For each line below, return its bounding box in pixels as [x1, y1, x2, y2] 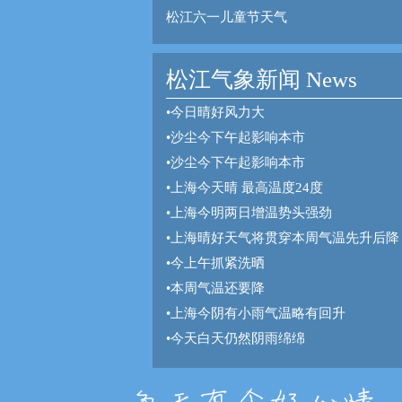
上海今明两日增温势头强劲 [170, 205, 332, 220]
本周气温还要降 [170, 281, 265, 295]
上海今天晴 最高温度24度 [170, 180, 323, 195]
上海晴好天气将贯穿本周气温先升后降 [170, 231, 399, 245]
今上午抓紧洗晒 [170, 256, 265, 270]
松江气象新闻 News [166, 67, 357, 92]
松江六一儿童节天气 [166, 10, 287, 24]
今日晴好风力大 [170, 105, 265, 119]
